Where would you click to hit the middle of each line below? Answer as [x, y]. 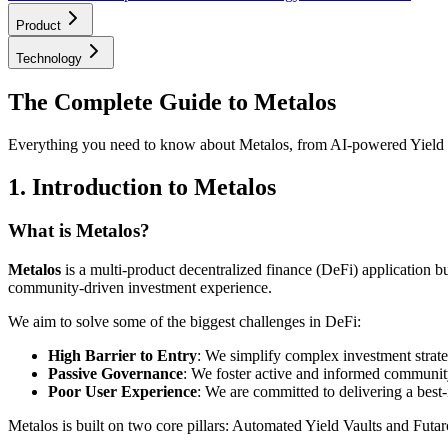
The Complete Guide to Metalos [172, 101]
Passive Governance [115, 374]
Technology [49, 58]
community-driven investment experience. [140, 288]
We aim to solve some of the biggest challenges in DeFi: [184, 322]
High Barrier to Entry [122, 356]
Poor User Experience [122, 392]
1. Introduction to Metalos [142, 186]
